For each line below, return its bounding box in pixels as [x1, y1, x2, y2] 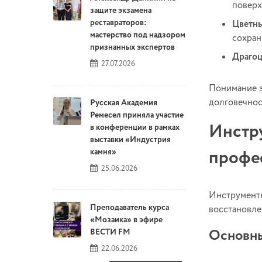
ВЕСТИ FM [90, 226, 130, 239]
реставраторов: [90, 17, 146, 29]
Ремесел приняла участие [90, 109, 184, 122]
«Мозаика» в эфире [90, 214, 163, 226]
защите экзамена [90, 5, 151, 17]
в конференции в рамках [90, 122, 180, 134]
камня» [90, 146, 116, 158]
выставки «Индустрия [90, 134, 171, 146]
